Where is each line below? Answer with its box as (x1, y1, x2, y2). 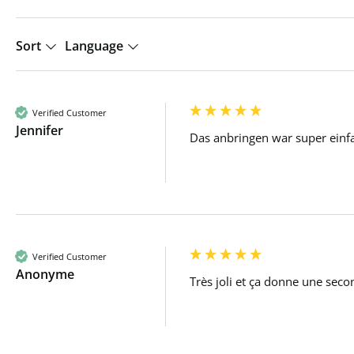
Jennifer (16, 122, 63, 139)
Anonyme (16, 265, 74, 283)
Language (65, 36, 126, 55)
